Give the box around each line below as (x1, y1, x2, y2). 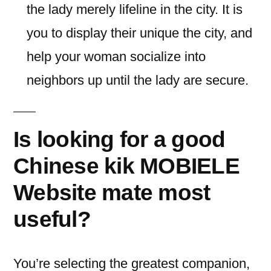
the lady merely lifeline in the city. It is (27, 2, 243, 17)
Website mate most (13, 180, 211, 205)
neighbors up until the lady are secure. (27, 73, 249, 88)
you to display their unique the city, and (27, 25, 252, 41)
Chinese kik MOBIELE (13, 153, 240, 178)
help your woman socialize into (27, 49, 206, 64)
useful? (13, 206, 91, 232)
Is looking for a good (13, 126, 226, 152)
